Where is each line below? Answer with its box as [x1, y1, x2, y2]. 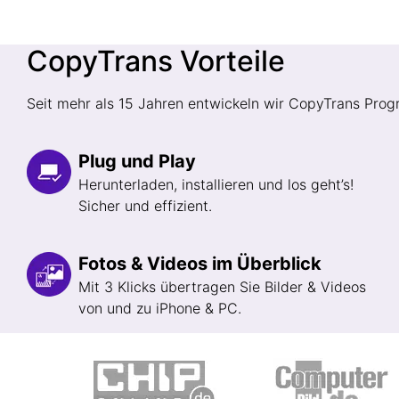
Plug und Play [78, 151, 196, 172]
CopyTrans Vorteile [27, 44, 285, 78]
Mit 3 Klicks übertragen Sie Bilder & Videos [78, 278, 366, 296]
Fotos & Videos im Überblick [78, 253, 322, 274]
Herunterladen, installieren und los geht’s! [78, 175, 354, 193]
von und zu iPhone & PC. [78, 299, 241, 317]
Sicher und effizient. [78, 197, 212, 215]
